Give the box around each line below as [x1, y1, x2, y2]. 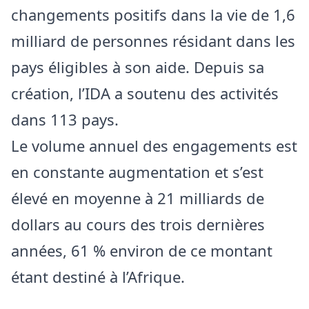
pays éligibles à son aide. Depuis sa [11, 56, 264, 77]
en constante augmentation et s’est [11, 161, 263, 182]
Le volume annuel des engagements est [11, 134, 297, 156]
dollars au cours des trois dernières [11, 213, 265, 235]
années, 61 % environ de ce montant [11, 239, 272, 261]
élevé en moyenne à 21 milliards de [11, 187, 264, 208]
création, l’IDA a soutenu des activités [11, 82, 279, 103]
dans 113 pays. [11, 108, 119, 130]
